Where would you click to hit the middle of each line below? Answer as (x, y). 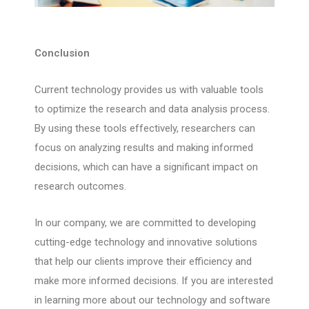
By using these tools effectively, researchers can (145, 128)
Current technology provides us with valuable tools (149, 89)
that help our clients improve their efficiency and (143, 261)
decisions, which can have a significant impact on (146, 167)
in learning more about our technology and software (152, 300)
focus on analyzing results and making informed (144, 147)
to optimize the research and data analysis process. (152, 109)
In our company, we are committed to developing (145, 222)
